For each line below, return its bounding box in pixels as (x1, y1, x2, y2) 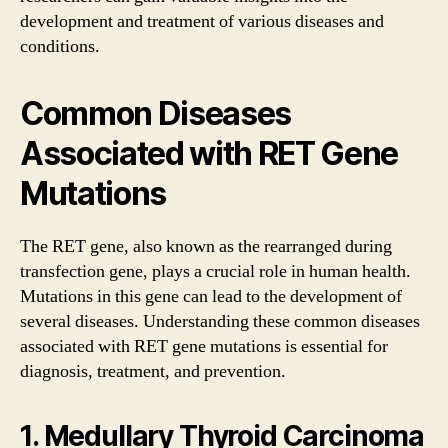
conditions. (20, 34, 100, 58)
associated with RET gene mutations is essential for (20, 334, 388, 358)
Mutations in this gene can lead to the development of (20, 284, 402, 308)
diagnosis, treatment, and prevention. (20, 359, 286, 383)
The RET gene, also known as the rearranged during (20, 234, 392, 258)
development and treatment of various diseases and (20, 9, 384, 33)
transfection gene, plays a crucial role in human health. (20, 259, 411, 283)
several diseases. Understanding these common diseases (20, 309, 420, 333)
